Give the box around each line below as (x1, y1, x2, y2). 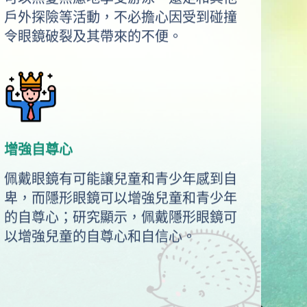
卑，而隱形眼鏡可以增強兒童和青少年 (4, 191, 237, 206)
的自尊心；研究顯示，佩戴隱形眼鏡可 (4, 210, 237, 225)
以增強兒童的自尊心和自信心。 (4, 229, 196, 245)
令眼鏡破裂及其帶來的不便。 (4, 29, 182, 45)
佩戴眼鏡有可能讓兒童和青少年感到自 (4, 171, 237, 187)
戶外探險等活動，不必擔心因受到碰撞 (4, 10, 237, 25)
